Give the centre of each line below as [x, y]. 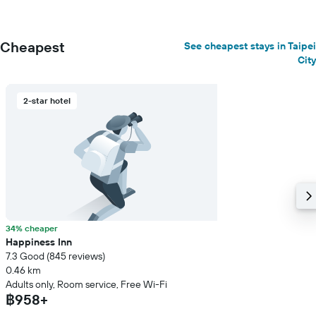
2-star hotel [47, 101]
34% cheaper [32, 228]
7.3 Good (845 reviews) [55, 256]
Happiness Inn [39, 242]
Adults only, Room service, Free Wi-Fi [86, 284]
